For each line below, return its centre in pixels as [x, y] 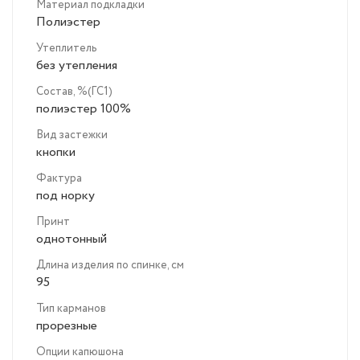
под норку [65, 196]
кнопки [56, 153]
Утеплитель [66, 49]
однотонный [72, 239]
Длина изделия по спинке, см [110, 266]
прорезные [67, 326]
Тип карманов [71, 309]
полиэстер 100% [84, 109]
